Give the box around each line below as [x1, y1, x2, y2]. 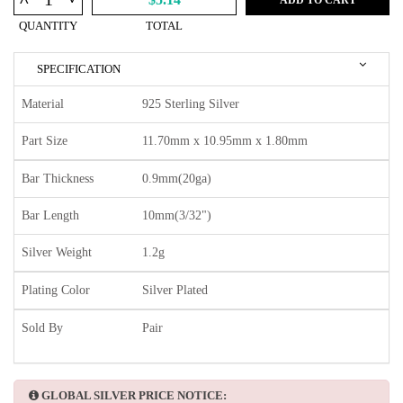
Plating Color [22, 283, 90, 298]
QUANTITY [19, 19, 77, 33]
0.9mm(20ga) [142, 172, 211, 186]
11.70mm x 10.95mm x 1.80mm [142, 134, 308, 148]
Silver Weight [22, 246, 92, 260]
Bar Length [22, 209, 79, 223]
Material [22, 97, 64, 112]
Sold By [22, 321, 63, 336]
